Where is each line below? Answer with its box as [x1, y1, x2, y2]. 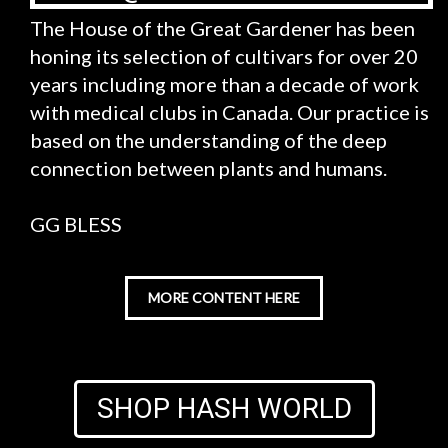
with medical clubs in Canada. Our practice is [30, 100, 429, 124]
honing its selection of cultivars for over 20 [30, 44, 418, 68]
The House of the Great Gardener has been [30, 16, 415, 40]
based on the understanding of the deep [30, 128, 387, 152]
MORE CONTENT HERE [148, 289, 300, 306]
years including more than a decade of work [30, 72, 419, 96]
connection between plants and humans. [30, 156, 387, 180]
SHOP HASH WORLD [96, 392, 352, 425]
